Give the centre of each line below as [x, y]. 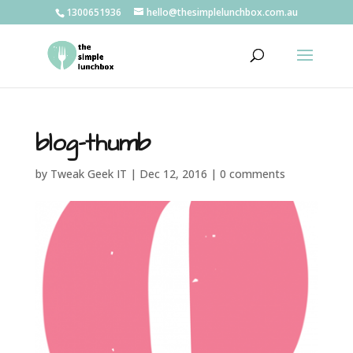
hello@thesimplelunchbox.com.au [222, 12]
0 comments [252, 174]
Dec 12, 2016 [173, 174]
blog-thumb [93, 143]
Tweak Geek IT [88, 174]
